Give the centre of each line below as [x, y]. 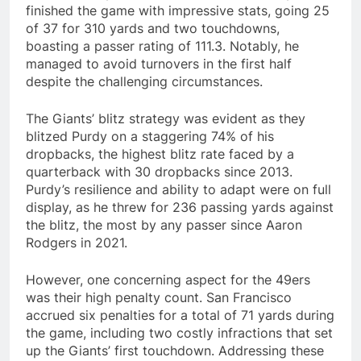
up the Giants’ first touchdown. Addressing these [175, 351]
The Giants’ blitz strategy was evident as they [166, 119]
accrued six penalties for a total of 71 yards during [180, 315]
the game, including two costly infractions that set [179, 333]
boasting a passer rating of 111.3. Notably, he [162, 46]
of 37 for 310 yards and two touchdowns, [153, 29]
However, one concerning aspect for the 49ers [168, 280]
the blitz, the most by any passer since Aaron [164, 225]
